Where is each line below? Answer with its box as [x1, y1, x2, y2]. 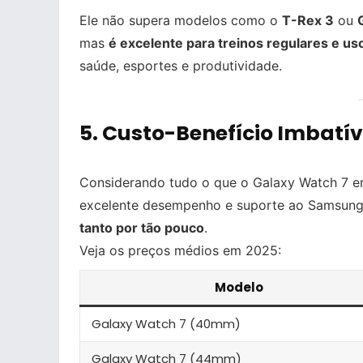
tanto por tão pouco [79, 219, 204, 236]
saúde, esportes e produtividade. [79, 58, 282, 75]
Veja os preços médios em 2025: [79, 241, 281, 258]
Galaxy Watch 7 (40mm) [92, 314, 241, 332]
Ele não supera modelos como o [79, 12, 282, 29]
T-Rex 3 [282, 12, 334, 29]
